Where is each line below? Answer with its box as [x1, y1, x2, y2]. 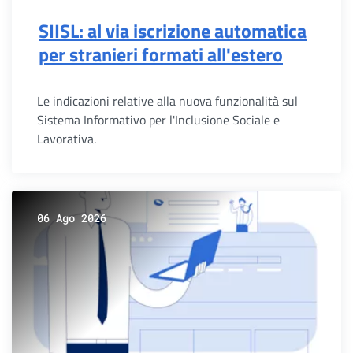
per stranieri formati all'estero [39, 40, 283, 69]
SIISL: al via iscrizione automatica [39, 17, 307, 45]
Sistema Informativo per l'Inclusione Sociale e [37, 110, 280, 129]
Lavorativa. [37, 129, 96, 148]
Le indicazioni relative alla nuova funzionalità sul [37, 91, 298, 110]
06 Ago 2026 [37, 210, 106, 225]
